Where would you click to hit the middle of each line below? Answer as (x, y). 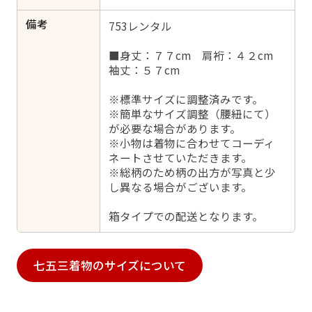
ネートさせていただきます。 (181, 157)
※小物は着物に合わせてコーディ (192, 142)
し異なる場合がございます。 (181, 186)
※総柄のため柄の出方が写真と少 (193, 172)
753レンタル (141, 25)
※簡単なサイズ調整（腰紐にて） (193, 113)
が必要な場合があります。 (175, 128)
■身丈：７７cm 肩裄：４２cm (197, 55)
